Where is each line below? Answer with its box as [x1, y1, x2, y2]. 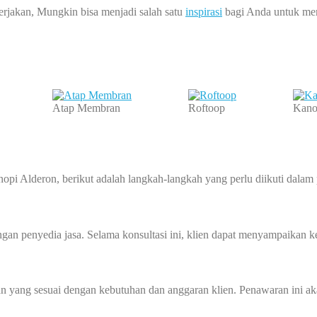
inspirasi [185, 5, 222, 18]
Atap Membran [52, 101, 120, 114]
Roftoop [188, 101, 225, 114]
